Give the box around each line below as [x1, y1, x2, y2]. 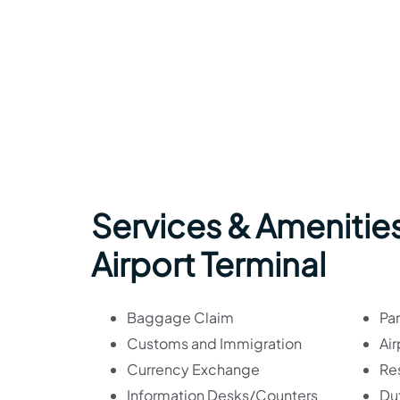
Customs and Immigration [127, 333, 302, 353]
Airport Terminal [91, 243, 326, 284]
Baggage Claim [127, 307, 234, 327]
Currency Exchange [127, 359, 260, 379]
